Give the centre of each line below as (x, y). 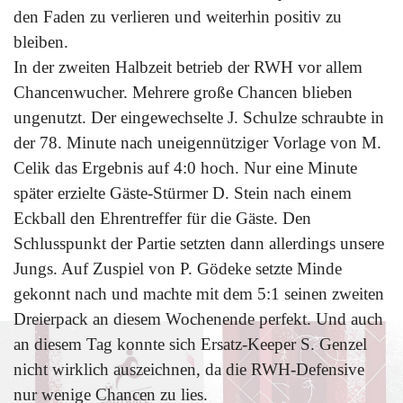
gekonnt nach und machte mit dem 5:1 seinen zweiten (199, 293)
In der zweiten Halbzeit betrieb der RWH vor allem (188, 67)
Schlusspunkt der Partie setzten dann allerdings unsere (199, 243)
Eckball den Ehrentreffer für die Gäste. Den (162, 218)
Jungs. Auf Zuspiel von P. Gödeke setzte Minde (178, 268)
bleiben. (41, 41)
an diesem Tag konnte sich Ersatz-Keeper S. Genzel (190, 344)
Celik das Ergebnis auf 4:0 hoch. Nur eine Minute (185, 167)
